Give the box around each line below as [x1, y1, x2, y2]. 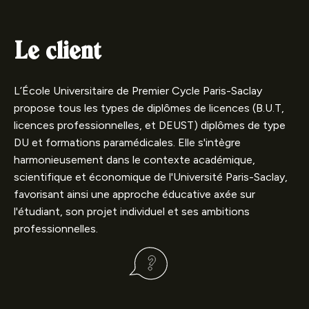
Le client [14, 40, 100, 65]
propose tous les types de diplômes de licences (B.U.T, [14, 101, 284, 115]
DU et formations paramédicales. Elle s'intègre [14, 136, 241, 150]
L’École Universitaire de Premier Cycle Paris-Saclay [14, 84, 262, 98]
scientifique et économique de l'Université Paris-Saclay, [14, 170, 288, 184]
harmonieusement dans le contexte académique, [14, 153, 255, 167]
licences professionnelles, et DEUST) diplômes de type [14, 119, 286, 132]
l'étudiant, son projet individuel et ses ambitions [14, 205, 250, 219]
